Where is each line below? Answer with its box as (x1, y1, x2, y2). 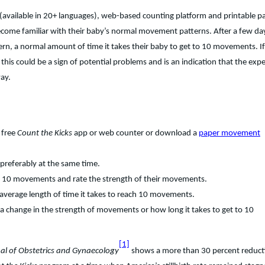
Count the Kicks (17, 129, 72, 138)
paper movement (199, 129, 260, 138)
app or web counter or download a (72, 129, 199, 138)
